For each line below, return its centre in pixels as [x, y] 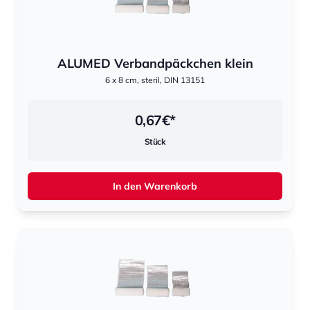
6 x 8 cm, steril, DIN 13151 [155, 80]
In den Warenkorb [155, 186]
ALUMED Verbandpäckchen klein [155, 63]
